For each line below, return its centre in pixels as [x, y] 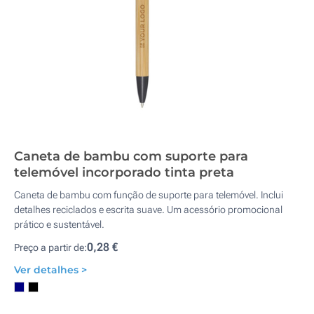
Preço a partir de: [50, 247]
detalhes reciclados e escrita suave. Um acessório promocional [148, 210]
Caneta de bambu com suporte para [131, 156]
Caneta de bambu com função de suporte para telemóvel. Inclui [149, 195]
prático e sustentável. [59, 224]
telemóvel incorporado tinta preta [124, 172]
